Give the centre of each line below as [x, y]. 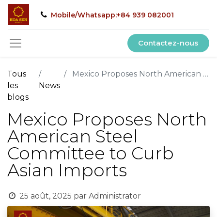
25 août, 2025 [45, 196]
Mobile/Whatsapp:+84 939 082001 [111, 15]
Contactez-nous [168, 43]
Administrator [115, 196]
